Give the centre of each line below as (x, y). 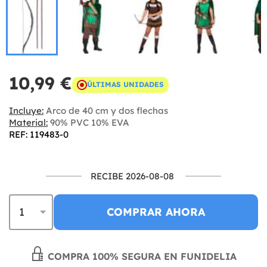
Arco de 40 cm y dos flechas (106, 110)
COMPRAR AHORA (156, 212)
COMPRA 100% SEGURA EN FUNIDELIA (141, 256)
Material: (28, 122)
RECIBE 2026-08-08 (132, 176)
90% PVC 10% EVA (89, 122)
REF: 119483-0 (39, 134)
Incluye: (26, 110)
